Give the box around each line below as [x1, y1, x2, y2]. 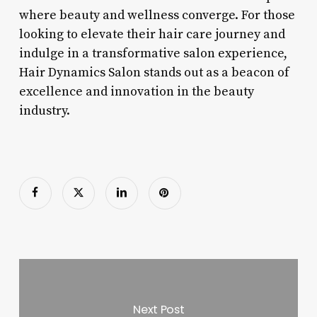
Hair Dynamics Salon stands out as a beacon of [18, 64, 289, 81]
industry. [18, 102, 70, 119]
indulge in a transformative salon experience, [18, 45, 287, 62]
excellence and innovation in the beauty [18, 83, 254, 100]
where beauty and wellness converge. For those [18, 6, 295, 23]
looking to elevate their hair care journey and [18, 25, 285, 42]
